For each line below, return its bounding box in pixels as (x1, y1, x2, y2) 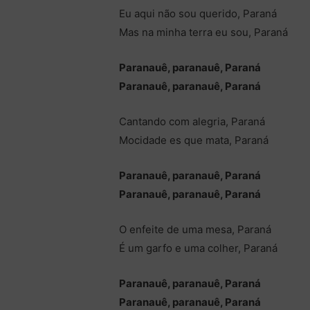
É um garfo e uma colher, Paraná (119, 241, 278, 255)
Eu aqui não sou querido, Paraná (119, 7, 277, 21)
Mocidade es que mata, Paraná (119, 134, 269, 147)
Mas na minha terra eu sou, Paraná (119, 26, 289, 39)
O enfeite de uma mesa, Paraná (119, 223, 272, 237)
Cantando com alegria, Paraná (119, 115, 266, 129)
